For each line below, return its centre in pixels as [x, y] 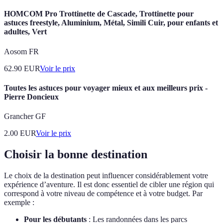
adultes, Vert [25, 32]
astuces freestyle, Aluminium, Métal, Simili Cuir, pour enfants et [111, 23]
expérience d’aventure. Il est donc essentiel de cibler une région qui [109, 184]
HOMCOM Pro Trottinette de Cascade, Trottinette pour [99, 14]
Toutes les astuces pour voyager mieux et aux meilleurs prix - [106, 88]
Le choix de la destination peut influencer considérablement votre [106, 175]
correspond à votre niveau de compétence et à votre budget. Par [103, 193]
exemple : [19, 202]
